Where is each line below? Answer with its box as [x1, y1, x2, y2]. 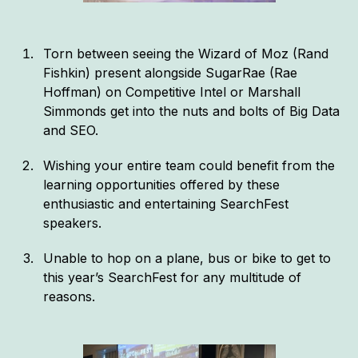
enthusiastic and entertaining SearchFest [43, 195, 289, 212]
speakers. [43, 214, 102, 231]
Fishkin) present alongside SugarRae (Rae [43, 64, 298, 81]
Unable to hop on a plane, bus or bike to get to [43, 249, 332, 266]
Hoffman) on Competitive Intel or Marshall [43, 83, 301, 100]
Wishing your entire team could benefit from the [43, 157, 336, 173]
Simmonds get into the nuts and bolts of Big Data [43, 102, 340, 119]
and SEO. [43, 121, 99, 138]
